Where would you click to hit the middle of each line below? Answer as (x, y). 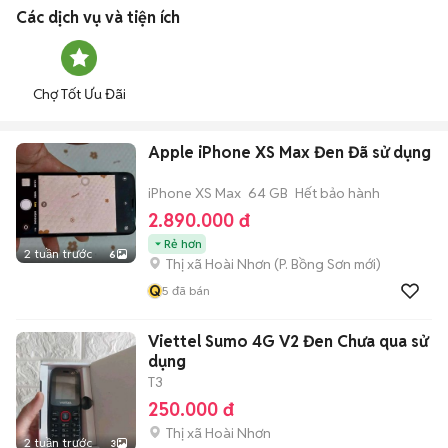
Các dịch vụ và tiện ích (98, 17)
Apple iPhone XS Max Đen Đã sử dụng (289, 152)
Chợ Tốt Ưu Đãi (79, 94)
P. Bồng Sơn (315, 264)
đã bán (189, 290)
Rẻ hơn (183, 243)
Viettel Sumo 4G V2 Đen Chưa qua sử (288, 341)
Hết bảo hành (337, 193)
